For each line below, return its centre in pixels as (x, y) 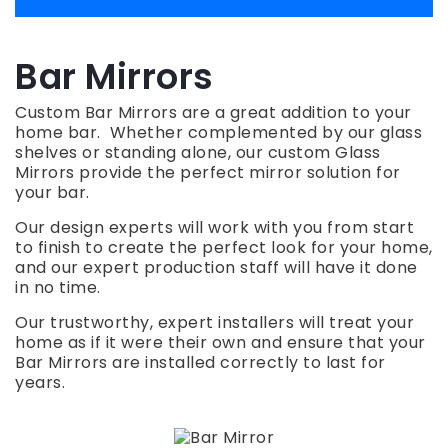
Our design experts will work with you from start (214, 228)
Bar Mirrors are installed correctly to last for (200, 363)
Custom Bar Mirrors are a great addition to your (213, 113)
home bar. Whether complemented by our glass (218, 133)
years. (40, 383)
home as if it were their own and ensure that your (220, 343)
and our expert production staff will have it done (216, 268)
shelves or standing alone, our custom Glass (198, 153)
